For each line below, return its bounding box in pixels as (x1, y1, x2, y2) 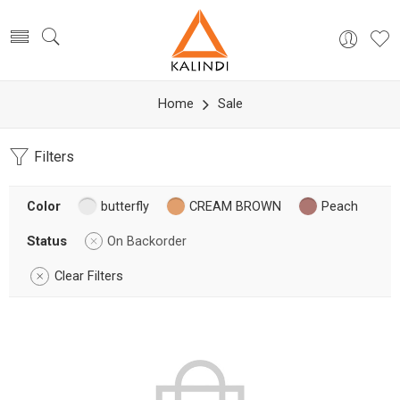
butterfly (101, 199, 149, 214)
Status (27, 234, 67, 249)
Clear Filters (54, 269, 123, 284)
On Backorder (107, 234, 187, 249)
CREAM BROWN (189, 199, 281, 214)
